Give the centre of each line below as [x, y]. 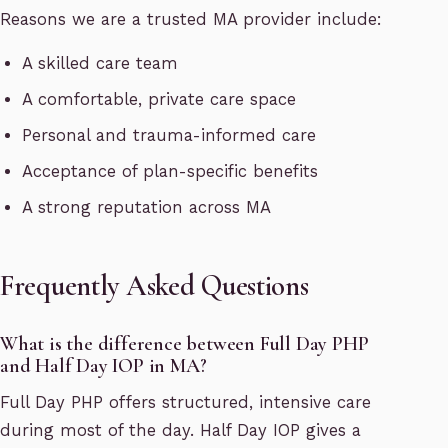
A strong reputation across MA [147, 208]
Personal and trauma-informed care [169, 136]
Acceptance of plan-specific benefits [170, 172]
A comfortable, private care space [159, 100]
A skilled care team [100, 64]
